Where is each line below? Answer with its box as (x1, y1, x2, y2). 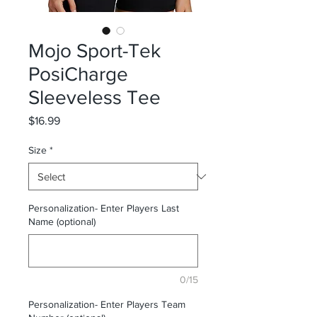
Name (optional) (28, 216, 96, 228)
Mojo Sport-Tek (28, 40, 161, 62)
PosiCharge (28, 63, 128, 86)
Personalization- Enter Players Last (28, 202, 179, 214)
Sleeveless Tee (28, 86, 161, 109)
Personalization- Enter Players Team (28, 299, 185, 311)
